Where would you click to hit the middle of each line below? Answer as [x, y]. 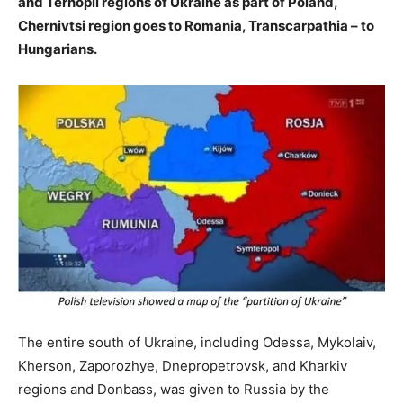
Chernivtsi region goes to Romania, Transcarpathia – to [196, 25]
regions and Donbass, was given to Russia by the [174, 390]
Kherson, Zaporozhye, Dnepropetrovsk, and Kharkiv [183, 366]
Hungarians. [58, 49]
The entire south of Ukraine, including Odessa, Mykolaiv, [197, 343]
